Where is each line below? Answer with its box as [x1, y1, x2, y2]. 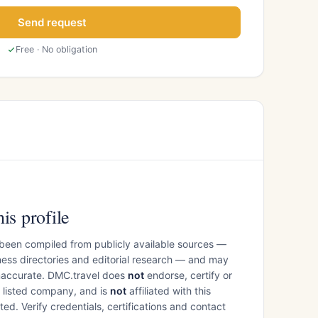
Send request [18, 15, 87, 29]
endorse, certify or [144, 268, 232, 281]
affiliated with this [126, 284, 211, 297]
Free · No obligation [16, 43, 97, 55]
